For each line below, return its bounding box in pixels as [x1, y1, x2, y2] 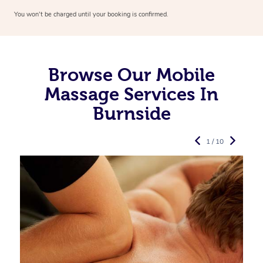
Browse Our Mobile [48, 65, 215, 85]
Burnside [92, 103, 171, 124]
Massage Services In [45, 84, 218, 104]
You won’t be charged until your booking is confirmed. [14, 10, 168, 19]
